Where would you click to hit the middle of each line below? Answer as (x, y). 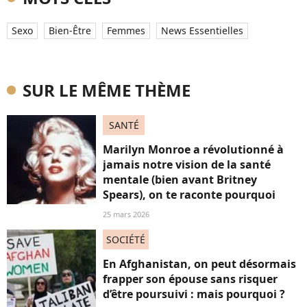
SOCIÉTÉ (126, 240)
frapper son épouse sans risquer (190, 279)
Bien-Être (70, 31)
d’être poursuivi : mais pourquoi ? (194, 294)
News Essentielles (202, 31)
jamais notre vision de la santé (187, 165)
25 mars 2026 (126, 214)
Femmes (126, 31)
